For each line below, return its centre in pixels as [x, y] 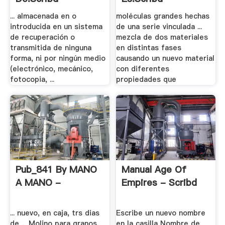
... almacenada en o [43, 16]
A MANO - [38, 182]
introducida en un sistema [56, 27]
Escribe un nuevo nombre [161, 213]
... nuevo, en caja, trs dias [54, 213]
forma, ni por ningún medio [58, 59]
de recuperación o [42, 37]
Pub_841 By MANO [56, 169]
